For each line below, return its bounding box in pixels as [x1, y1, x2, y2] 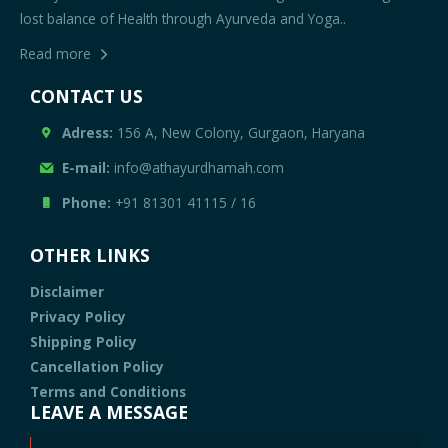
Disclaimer [30, 282, 104, 302]
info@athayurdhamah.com [110, 158, 285, 178]
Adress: [62, 123, 114, 143]
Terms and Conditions [30, 382, 186, 402]
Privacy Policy [30, 307, 126, 327]
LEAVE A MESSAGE [30, 400, 188, 425]
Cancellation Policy [30, 357, 164, 377]
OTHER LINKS [30, 243, 150, 268]
